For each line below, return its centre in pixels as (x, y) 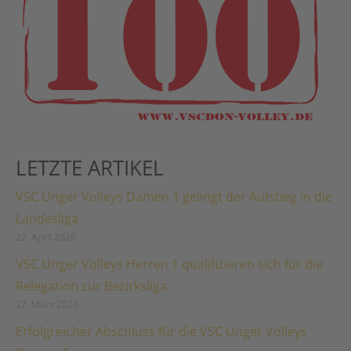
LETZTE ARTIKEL (90, 168)
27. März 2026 (47, 305)
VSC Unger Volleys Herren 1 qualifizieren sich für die (169, 264)
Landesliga (47, 219)
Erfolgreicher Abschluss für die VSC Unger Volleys (161, 332)
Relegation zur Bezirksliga (91, 286)
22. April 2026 (46, 237)
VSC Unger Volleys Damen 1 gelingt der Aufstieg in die (174, 197)
